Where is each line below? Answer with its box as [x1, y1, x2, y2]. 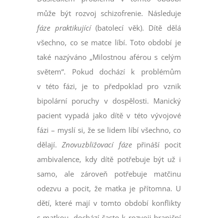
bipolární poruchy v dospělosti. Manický [37, 96, 181, 106]
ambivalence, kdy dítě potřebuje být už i [37, 154, 181, 164]
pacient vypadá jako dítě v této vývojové [37, 110, 181, 121]
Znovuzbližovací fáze [62, 140, 132, 150]
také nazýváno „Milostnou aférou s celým [37, 52, 181, 62]
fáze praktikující [37, 23, 91, 33]
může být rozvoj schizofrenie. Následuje [37, 8, 181, 18]
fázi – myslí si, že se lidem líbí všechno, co [37, 125, 181, 135]
